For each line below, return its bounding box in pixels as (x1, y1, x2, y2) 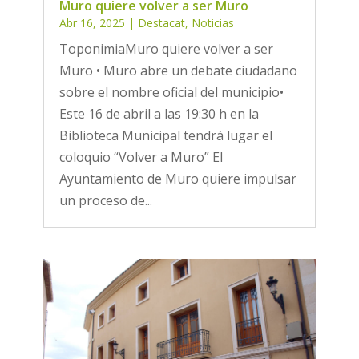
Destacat (137, 14, 185, 30)
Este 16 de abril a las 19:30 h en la (58, 104, 259, 123)
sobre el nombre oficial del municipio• (58, 83, 284, 101)
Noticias (191, 14, 234, 30)
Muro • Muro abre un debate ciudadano (58, 61, 297, 79)
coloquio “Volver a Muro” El (58, 147, 223, 166)
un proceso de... (58, 191, 152, 209)
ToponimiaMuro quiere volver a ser (58, 39, 273, 58)
